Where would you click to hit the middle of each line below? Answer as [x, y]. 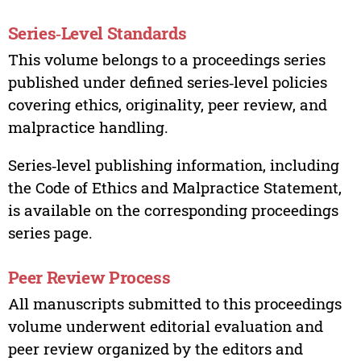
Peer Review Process [89, 278]
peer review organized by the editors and [155, 349]
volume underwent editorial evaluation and [165, 326]
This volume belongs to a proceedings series [166, 59]
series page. [50, 232]
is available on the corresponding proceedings [173, 210]
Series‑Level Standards [97, 33]
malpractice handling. [88, 127]
